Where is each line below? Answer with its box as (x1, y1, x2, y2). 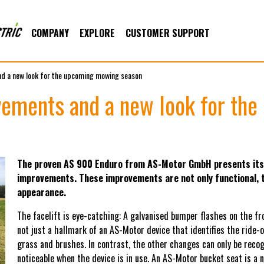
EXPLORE (80, 26, 115, 41)
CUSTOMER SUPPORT (126, 26, 210, 41)
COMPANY (31, 26, 69, 41)
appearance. (17, 185, 66, 199)
